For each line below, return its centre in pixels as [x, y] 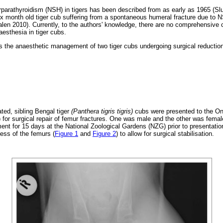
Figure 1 [66, 133]
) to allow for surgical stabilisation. [165, 133]
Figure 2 [104, 133]
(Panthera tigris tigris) [102, 111]
